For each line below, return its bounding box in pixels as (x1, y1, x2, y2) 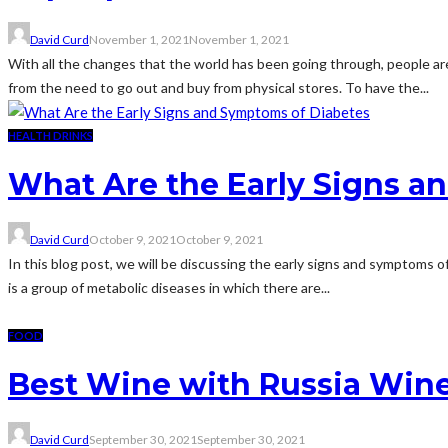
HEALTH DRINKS (8, 128, 93, 142)
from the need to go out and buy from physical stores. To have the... (8, 78, 429, 96)
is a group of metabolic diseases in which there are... (8, 278, 330, 296)
